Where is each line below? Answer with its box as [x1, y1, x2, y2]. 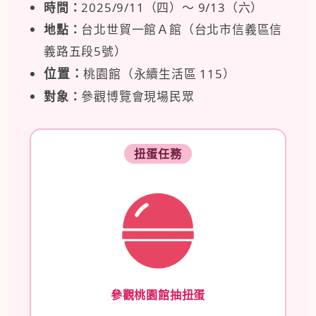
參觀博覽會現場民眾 [81, 87, 195, 104]
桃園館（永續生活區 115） [83, 65, 236, 82]
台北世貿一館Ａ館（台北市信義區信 [81, 20, 283, 37]
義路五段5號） [44, 42, 127, 59]
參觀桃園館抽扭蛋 [110, 286, 206, 303]
